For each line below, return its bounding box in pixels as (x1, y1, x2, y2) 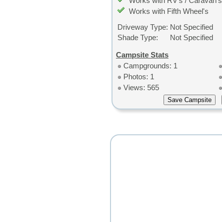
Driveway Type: (117, 22, 168, 31)
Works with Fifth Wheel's (129, 6, 209, 15)
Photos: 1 (123, 72, 154, 81)
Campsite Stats (116, 50, 168, 59)
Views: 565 (123, 83, 159, 92)
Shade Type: (117, 33, 158, 42)
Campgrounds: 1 (123, 61, 177, 70)
